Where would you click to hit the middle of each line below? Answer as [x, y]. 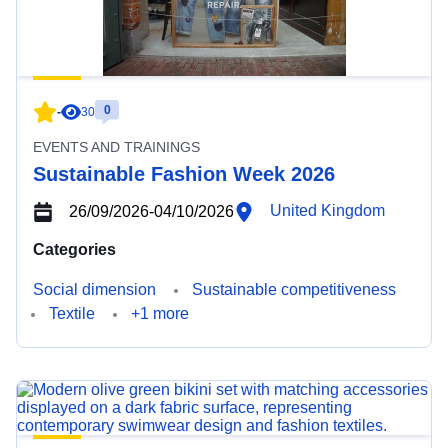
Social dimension [94, 289]
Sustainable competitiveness [294, 289]
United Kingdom [327, 210]
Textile [72, 313]
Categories [74, 249]
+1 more [160, 313]
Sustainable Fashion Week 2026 [184, 174]
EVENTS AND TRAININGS [116, 147]
